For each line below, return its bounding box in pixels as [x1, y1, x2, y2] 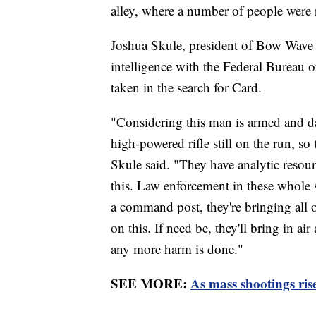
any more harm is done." [111, 240, 243, 258]
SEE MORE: [111, 274, 190, 293]
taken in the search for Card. [111, 78, 262, 97]
